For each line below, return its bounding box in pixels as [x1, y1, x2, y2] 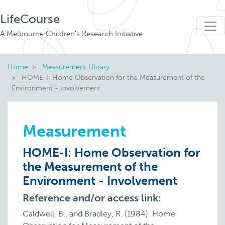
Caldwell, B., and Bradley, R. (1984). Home [23, 209, 175, 218]
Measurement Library [42, 62, 109, 71]
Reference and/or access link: [23, 192, 161, 204]
